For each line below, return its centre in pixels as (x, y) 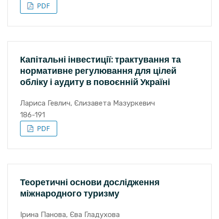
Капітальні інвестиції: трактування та (100, 59)
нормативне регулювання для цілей (98, 71)
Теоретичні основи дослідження (90, 182)
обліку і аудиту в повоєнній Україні (95, 82)
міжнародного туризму (70, 193)
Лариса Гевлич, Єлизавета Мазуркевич (88, 103)
